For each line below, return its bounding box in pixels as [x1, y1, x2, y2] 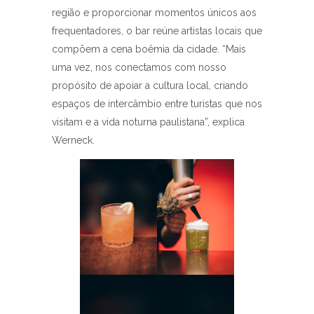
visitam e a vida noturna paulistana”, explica [52, 116, 245, 128]
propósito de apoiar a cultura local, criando [52, 80, 248, 92]
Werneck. [52, 135, 97, 146]
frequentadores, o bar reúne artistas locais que [52, 25, 262, 37]
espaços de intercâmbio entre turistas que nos [52, 98, 262, 110]
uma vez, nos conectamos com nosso [52, 62, 226, 74]
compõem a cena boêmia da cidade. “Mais [52, 43, 246, 55]
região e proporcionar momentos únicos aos [52, 7, 257, 19]
